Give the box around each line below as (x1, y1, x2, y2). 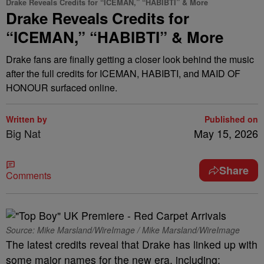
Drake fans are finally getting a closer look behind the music (6, 52, 254, 66)
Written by (6, 113, 47, 125)
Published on (204, 113, 258, 125)
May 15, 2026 (194, 126, 258, 141)
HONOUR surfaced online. (6, 81, 117, 94)
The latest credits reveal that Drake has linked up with (6, 237, 258, 252)
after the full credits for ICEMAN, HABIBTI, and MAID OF (6, 67, 240, 80)
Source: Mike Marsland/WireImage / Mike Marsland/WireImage (6, 224, 240, 236)
